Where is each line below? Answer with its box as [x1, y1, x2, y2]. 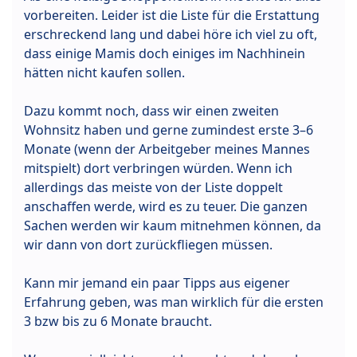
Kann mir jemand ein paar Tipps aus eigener [24, 274, 290, 292]
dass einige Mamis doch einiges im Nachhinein [24, 45, 305, 63]
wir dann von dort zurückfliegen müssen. [24, 236, 273, 254]
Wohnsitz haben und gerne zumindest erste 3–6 [24, 121, 313, 139]
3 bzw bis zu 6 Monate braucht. [24, 312, 212, 331]
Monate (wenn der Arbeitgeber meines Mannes [24, 140, 310, 159]
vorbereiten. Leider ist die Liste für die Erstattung [24, 6, 320, 25]
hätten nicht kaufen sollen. [24, 64, 185, 82]
